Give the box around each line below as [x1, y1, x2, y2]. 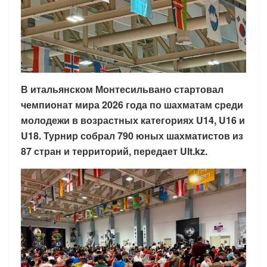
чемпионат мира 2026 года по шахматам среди [21, 97, 243, 111]
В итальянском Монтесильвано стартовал [21, 82, 223, 96]
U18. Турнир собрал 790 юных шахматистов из [21, 128, 243, 142]
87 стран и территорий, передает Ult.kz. [21, 144, 207, 158]
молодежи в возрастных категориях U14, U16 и [21, 113, 245, 127]
